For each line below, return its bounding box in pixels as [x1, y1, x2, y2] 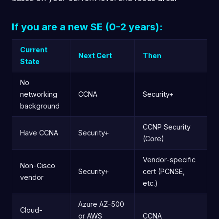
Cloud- [20, 205, 43, 214]
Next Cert [78, 51, 112, 60]
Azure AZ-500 [78, 199, 124, 208]
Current [20, 45, 47, 54]
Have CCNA [20, 128, 58, 137]
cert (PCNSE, [143, 167, 185, 175]
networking [20, 89, 57, 98]
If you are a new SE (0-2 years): [12, 21, 163, 33]
